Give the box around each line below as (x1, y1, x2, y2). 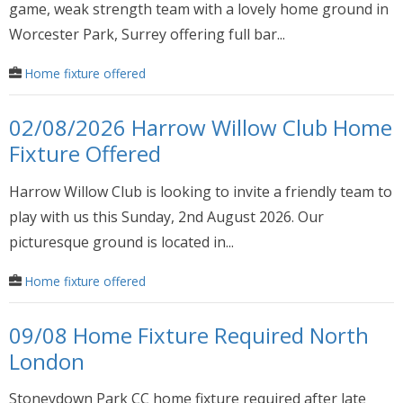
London (9, 345, 85, 376)
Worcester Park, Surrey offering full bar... (9, 24, 285, 45)
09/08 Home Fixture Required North (9, 319, 369, 350)
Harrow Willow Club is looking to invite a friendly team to (9, 181, 392, 201)
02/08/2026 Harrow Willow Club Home (9, 112, 392, 143)
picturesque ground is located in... (9, 231, 234, 252)
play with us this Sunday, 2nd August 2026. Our (9, 206, 324, 227)
